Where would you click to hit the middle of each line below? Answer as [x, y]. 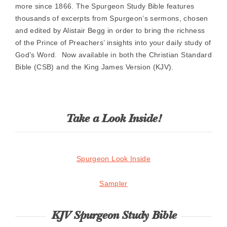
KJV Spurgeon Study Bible [113, 216]
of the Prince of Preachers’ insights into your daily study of [113, 43]
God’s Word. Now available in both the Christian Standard [113, 55]
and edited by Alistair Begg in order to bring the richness [110, 30]
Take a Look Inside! [113, 120]
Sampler [113, 183]
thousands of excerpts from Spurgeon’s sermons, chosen [112, 18]
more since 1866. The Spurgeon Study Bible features [105, 6]
